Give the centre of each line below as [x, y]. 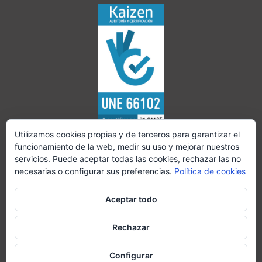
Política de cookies [210, 171]
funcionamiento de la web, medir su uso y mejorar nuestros [127, 146]
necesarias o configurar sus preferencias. [94, 171]
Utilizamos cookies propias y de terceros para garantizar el [127, 134]
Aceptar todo [131, 199]
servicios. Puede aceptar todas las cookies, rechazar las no [128, 159]
